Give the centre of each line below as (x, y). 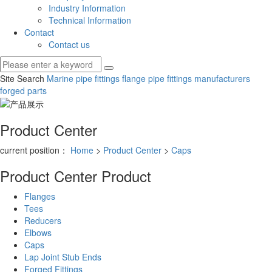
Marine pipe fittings (83, 78)
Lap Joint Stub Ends (63, 257)
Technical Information (90, 20)
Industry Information (87, 8)
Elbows (38, 232)
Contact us (69, 44)
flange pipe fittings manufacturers (185, 78)
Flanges (40, 196)
